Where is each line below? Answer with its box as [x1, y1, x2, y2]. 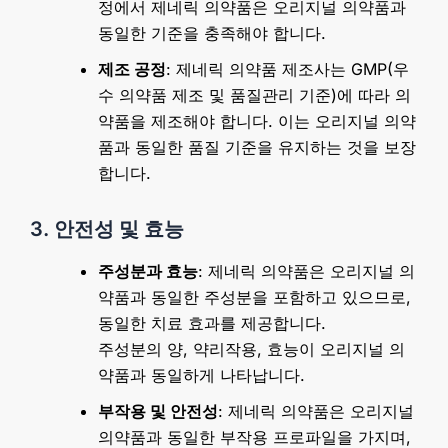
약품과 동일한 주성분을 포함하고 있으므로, [98, 287, 411, 307]
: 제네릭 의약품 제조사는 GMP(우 [166, 59, 409, 79]
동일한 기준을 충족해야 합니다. [98, 23, 326, 43]
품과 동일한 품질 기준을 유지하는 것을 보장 [98, 137, 416, 157]
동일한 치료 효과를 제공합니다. [98, 313, 326, 333]
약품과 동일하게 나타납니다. [98, 365, 305, 385]
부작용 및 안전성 [98, 401, 218, 421]
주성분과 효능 [98, 261, 198, 281]
